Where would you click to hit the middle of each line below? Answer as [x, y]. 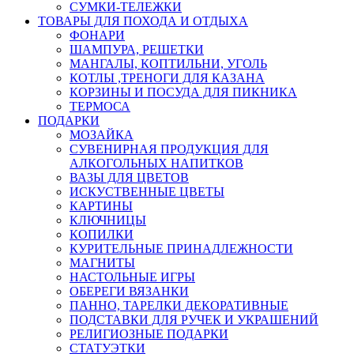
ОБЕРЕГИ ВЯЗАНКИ [129, 292]
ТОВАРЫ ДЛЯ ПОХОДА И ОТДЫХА [143, 21]
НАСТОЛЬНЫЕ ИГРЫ [132, 277]
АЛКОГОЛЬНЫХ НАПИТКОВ [156, 164]
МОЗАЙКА [102, 135]
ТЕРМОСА [100, 107]
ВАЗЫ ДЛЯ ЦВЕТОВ [129, 178]
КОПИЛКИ [102, 235]
